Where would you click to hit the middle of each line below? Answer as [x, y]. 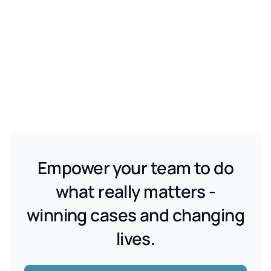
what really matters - [135, 191]
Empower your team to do [135, 168]
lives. [135, 239]
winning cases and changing [135, 215]
